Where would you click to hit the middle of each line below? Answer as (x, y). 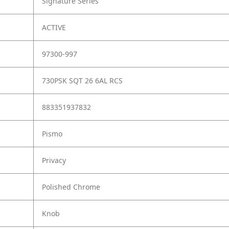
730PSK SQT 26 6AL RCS (82, 81)
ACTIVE (54, 28)
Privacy (54, 161)
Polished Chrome (71, 187)
